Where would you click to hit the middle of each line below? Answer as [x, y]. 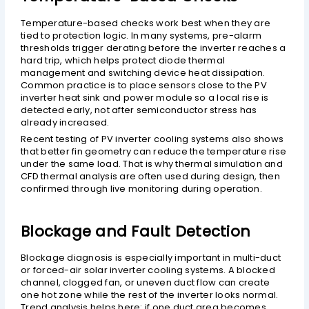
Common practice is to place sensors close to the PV [144, 85]
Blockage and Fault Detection [136, 231]
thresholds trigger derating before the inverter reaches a [153, 48]
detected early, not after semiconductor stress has [139, 110]
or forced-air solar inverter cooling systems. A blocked [148, 270]
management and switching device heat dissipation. [143, 72]
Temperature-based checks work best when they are [146, 23]
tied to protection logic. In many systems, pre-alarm [141, 35]
